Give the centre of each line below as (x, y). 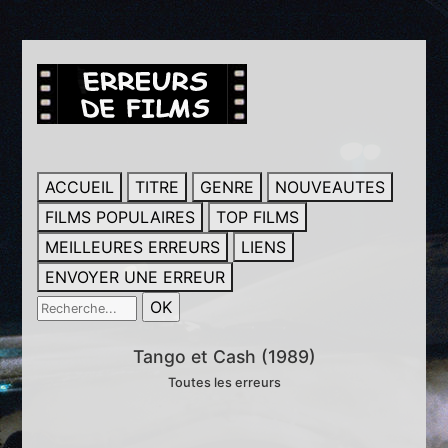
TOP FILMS (258, 217)
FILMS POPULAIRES (120, 217)
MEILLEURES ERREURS (133, 247)
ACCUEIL (80, 187)
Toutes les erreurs (224, 382)
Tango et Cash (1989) (224, 356)
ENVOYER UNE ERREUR (135, 277)
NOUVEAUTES (330, 187)
